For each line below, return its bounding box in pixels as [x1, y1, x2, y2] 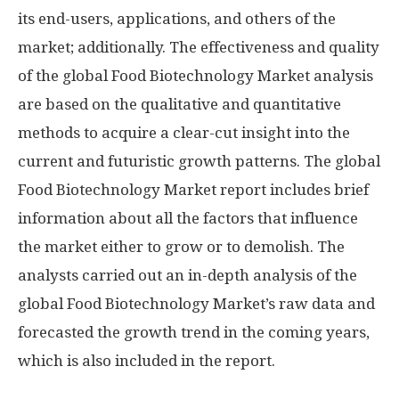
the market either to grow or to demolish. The [18, 238, 345, 256]
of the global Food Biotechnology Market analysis [18, 67, 373, 85]
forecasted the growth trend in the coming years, [18, 323, 370, 341]
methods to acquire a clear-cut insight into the [18, 124, 350, 142]
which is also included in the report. [18, 352, 275, 370]
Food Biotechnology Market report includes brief [18, 181, 369, 199]
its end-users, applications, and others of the [18, 10, 336, 28]
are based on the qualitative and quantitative [18, 95, 341, 113]
